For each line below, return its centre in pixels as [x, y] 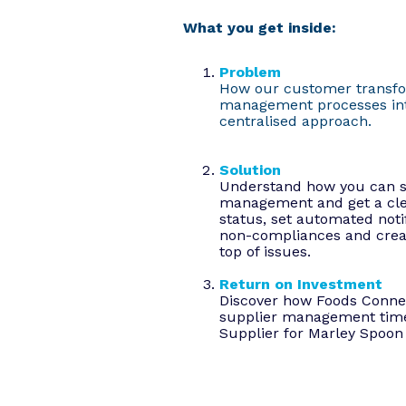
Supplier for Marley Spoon [311, 333]
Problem [250, 72]
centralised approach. [295, 121]
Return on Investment [301, 285]
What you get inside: [260, 28]
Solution [250, 170]
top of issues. [265, 252]
